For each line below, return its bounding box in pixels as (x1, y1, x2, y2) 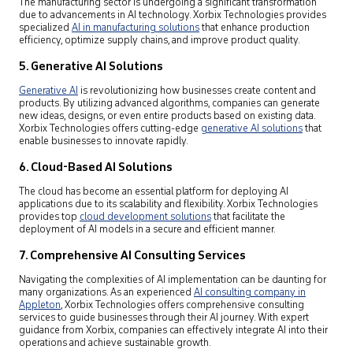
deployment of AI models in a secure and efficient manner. (19, 222, 276, 237)
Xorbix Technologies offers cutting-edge (19, 121, 201, 136)
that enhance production (199, 20, 310, 35)
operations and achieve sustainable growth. (19, 336, 211, 351)
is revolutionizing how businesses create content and (78, 84, 316, 98)
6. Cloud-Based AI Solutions (19, 159, 173, 176)
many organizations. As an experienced (19, 285, 194, 300)
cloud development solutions (80, 210, 211, 225)
